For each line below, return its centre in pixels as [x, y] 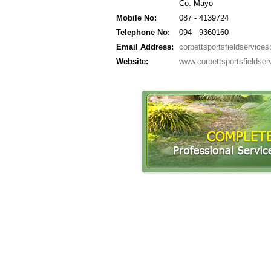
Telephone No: [143, 32]
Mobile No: [136, 18]
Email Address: [145, 47]
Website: [132, 61]
